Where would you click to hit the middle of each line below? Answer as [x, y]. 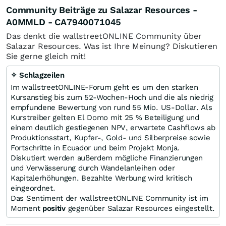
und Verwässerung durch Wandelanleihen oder [93, 168]
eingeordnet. [33, 188]
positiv [54, 208]
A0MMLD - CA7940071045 [64, 22]
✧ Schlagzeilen [38, 75]
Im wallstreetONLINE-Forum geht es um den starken [104, 87]
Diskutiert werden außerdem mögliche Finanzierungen [107, 158]
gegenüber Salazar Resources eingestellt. [140, 208]
